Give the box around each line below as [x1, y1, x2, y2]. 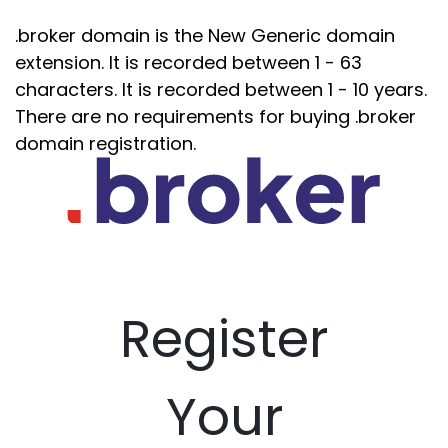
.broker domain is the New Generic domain [15, 23, 395, 48]
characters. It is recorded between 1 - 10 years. [15, 77, 427, 102]
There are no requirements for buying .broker [15, 104, 416, 129]
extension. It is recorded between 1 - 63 [15, 50, 362, 75]
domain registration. [15, 131, 196, 156]
